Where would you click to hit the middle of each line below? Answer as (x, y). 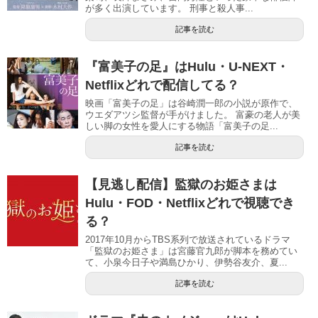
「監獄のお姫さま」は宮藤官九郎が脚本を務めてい (191, 251)
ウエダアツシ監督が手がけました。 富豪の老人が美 (193, 115)
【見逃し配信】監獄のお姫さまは (181, 185)
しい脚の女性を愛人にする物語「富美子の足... (182, 126)
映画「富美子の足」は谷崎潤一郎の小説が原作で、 (191, 104)
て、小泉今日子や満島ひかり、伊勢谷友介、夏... (186, 263)
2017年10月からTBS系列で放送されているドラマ (188, 240)
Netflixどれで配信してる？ (162, 86)
